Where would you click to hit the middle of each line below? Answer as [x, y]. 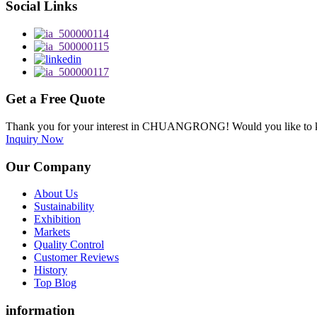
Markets [52, 232]
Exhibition [57, 219]
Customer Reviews [76, 258]
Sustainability [64, 207]
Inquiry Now [35, 139]
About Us [56, 194]
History [51, 270]
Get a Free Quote [55, 99]
